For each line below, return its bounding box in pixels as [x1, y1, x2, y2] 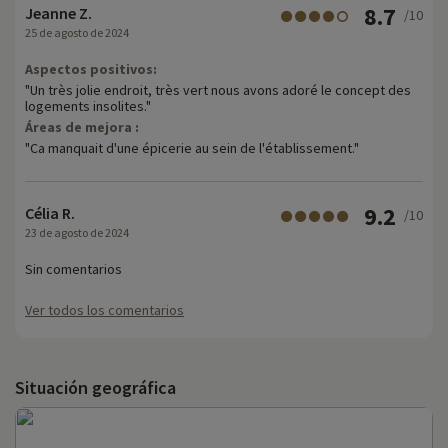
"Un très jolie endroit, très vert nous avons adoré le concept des [25, 80, 411, 99]
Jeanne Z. [25, 2, 92, 23]
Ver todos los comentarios [25, 300, 184, 319]
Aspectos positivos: [25, 59, 157, 78]
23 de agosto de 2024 [25, 224, 129, 240]
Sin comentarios [25, 259, 122, 278]
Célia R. [25, 202, 75, 223]
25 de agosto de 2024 [25, 24, 129, 40]
